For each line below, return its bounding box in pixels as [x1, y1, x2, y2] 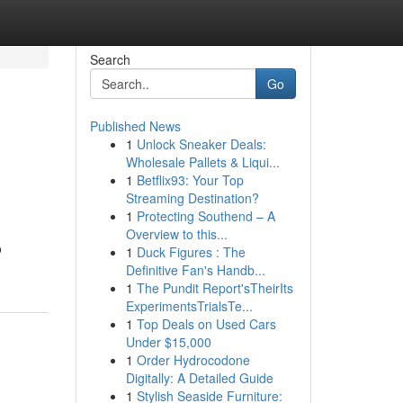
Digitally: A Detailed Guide [125, 369, 273, 387]
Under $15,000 [125, 333, 211, 351]
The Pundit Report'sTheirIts [136, 279, 293, 297]
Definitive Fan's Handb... [125, 261, 265, 279]
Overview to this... [125, 225, 228, 243]
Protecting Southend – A [136, 207, 275, 225]
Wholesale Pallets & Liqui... [125, 153, 280, 171]
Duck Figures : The [136, 243, 246, 261]
